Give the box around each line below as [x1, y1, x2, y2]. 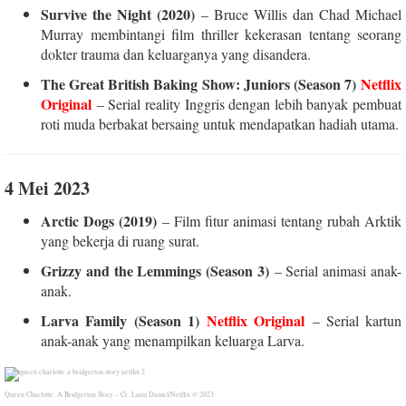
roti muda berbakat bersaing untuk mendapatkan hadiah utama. [41, 113, 399, 133]
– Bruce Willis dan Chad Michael [201, 4, 401, 24]
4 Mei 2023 [5, 174, 90, 201]
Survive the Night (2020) [41, 3, 201, 24]
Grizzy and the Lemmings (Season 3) [41, 259, 269, 281]
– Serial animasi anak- [268, 260, 402, 280]
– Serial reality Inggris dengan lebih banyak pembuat [92, 93, 401, 113]
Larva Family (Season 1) [41, 309, 207, 331]
